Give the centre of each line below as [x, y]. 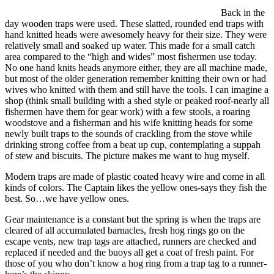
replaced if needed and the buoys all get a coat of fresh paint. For [129, 252]
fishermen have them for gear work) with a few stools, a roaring [128, 111]
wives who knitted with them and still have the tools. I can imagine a [137, 89]
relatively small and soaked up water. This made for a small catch [130, 45]
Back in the [243, 12]
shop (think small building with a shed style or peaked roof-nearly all [137, 100]
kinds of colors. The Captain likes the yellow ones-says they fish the [136, 187]
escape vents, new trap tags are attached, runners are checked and [131, 241]
